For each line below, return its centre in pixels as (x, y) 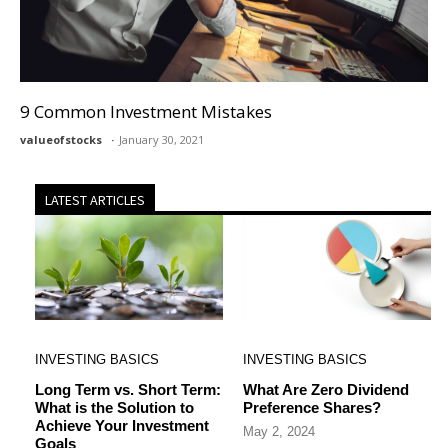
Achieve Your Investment (122, 426)
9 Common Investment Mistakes (146, 111)
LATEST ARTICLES (95, 199)
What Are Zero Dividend (326, 390)
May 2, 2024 (279, 431)
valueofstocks (62, 139)
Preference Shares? (312, 408)
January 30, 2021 (161, 139)
